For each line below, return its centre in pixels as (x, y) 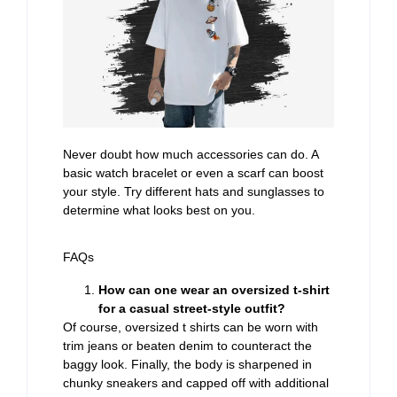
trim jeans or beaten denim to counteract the (187, 345)
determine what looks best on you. (159, 210)
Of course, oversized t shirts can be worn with (191, 327)
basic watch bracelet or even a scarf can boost (193, 173)
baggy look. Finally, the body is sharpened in (187, 364)
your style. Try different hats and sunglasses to (194, 192)
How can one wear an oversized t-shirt (214, 289)
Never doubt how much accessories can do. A (191, 155)
